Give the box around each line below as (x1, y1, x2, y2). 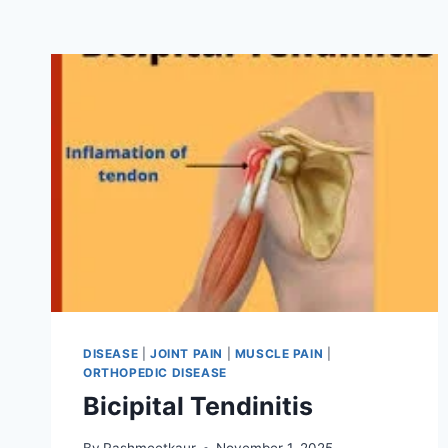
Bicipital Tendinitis (83, 390, 313, 421)
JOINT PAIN (149, 345, 223, 361)
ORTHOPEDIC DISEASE (83, 364, 227, 380)
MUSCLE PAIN (234, 345, 324, 361)
